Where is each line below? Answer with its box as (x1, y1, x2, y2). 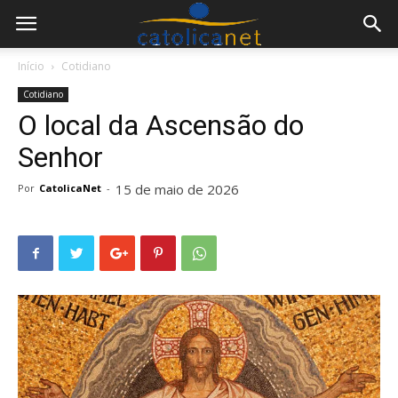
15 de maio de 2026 (115, 180, 239, 198)
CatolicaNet (39, 181, 101, 195)
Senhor (18, 140, 103, 174)
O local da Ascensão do (18, 108, 304, 142)
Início (18, 59, 44, 74)
